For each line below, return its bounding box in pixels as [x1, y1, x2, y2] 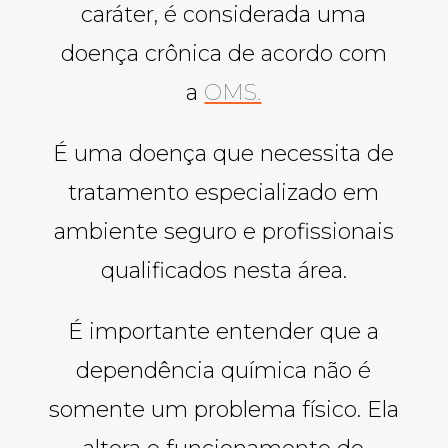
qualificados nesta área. [100, 256, 347, 284]
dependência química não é [76, 356, 372, 384]
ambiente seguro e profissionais [53, 217, 394, 245]
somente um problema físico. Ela [48, 395, 399, 423]
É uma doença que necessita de [53, 139, 395, 167]
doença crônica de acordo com [60, 39, 387, 67]
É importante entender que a [68, 317, 380, 345]
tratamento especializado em [68, 178, 380, 206]
